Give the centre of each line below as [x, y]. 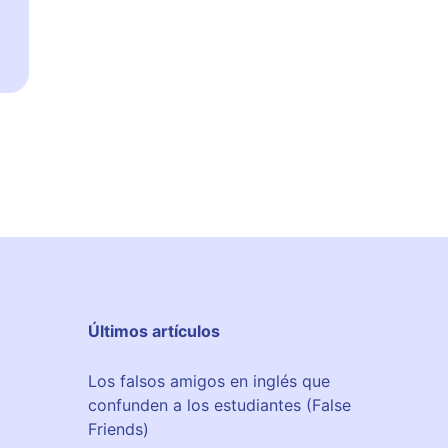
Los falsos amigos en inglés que [209, 380]
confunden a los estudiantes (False [219, 404]
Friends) [118, 428]
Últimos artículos [154, 330]
